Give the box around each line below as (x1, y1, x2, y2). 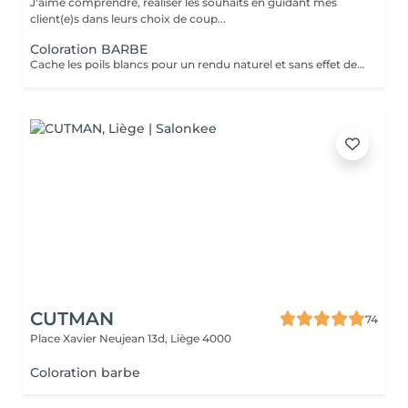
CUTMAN (30, 308, 114, 330)
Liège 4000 (170, 331, 231, 345)
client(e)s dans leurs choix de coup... (30, 12, 226, 25)
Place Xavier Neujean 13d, (30, 331, 170, 345)
